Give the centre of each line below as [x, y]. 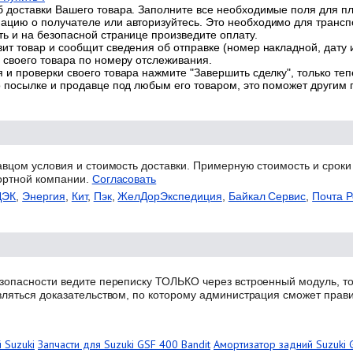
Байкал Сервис [267, 196]
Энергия [44, 196]
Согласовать [124, 178]
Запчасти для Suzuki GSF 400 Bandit [124, 344]
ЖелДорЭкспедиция [170, 196]
